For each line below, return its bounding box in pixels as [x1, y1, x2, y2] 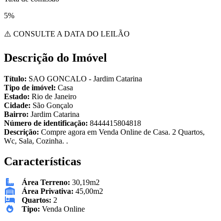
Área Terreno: [22, 178, 70, 187]
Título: [4, 74, 29, 83]
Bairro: [4, 110, 31, 118]
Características [4, 155, 81, 168]
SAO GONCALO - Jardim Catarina [29, 74, 142, 83]
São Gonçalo [33, 101, 73, 110]
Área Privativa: [22, 187, 74, 196]
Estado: [4, 92, 32, 101]
